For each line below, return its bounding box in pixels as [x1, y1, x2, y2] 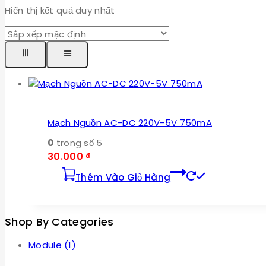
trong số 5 [53, 137, 103, 150]
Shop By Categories [5, 214, 114, 230]
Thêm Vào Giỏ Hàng [75, 171, 171, 184]
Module [28, 239, 65, 252]
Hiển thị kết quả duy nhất [5, 4, 115, 17]
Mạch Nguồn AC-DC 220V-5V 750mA [47, 116, 212, 129]
